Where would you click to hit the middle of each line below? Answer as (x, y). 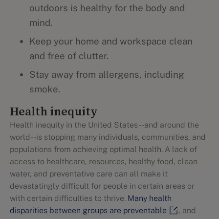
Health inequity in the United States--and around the (104, 125)
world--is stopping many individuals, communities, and (108, 137)
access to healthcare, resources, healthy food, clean (104, 162)
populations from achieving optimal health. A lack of (103, 149)
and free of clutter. (69, 56)
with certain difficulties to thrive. (69, 198)
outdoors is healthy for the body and (107, 8)
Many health (150, 198)
